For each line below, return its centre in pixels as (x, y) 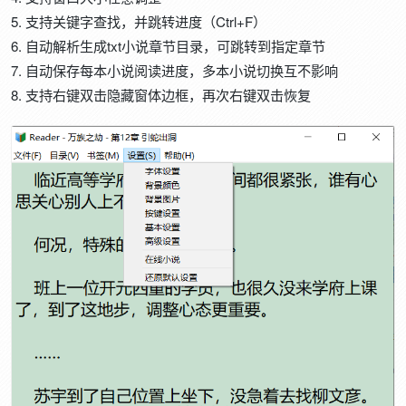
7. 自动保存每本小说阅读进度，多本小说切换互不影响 (175, 70)
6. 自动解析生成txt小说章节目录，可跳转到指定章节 (169, 45)
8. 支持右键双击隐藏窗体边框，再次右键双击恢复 (161, 94)
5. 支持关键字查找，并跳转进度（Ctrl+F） (139, 21)
